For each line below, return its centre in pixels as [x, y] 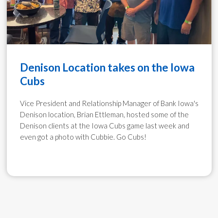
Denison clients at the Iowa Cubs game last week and [104, 125]
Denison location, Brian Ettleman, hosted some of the [104, 114]
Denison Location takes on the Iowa [107, 67]
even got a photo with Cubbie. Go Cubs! [83, 136]
